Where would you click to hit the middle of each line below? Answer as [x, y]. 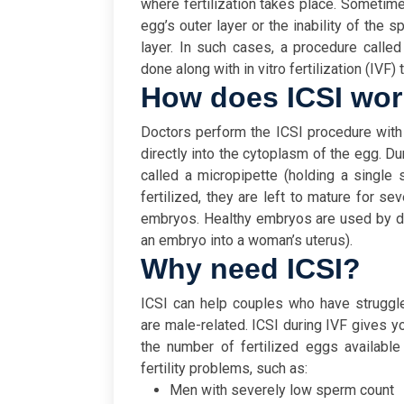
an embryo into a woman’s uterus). [247, 241]
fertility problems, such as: [224, 369]
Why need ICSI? [251, 269]
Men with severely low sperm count [282, 390]
